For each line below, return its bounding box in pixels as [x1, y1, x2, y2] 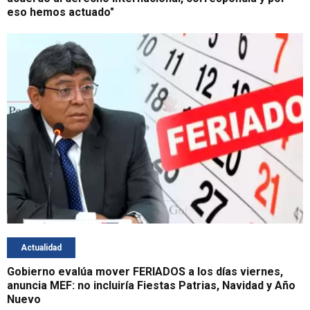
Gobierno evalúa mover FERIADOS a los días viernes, [7, 265, 283, 279]
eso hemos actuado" [7, 5, 114, 19]
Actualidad [21, 243, 62, 253]
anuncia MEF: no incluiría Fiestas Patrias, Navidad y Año [7, 279, 295, 293]
